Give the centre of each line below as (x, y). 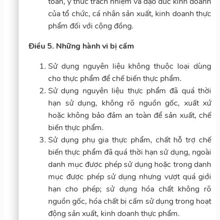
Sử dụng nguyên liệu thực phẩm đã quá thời (130, 91)
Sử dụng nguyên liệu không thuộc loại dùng (130, 66)
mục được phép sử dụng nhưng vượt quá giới (130, 177)
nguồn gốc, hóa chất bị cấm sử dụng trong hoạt (130, 201)
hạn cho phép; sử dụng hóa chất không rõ (130, 189)
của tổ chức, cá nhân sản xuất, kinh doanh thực (130, 14)
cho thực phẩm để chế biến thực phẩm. (115, 78)
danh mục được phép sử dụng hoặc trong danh (130, 164)
